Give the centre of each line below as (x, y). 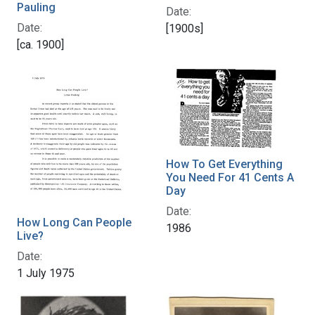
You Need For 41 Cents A (230, 177)
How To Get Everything (224, 164)
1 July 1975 (46, 273)
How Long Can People (74, 222)
